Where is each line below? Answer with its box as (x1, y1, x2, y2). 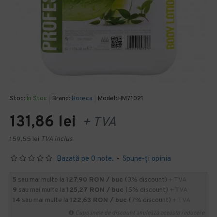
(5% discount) (125, 186, 170, 194)
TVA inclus (41, 135, 73, 143)
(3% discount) (125, 176, 169, 184)
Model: (98, 95, 117, 103)
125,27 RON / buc (66, 186, 125, 194)
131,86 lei (10, 113, 76, 132)
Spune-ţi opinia (123, 155, 171, 164)
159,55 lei (10, 135, 39, 143)
